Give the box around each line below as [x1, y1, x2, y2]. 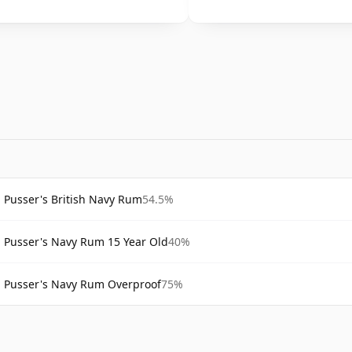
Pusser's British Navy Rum [4, 191, 142, 207]
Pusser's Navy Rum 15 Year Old [4, 233, 168, 249]
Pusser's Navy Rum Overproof [4, 276, 161, 291]
